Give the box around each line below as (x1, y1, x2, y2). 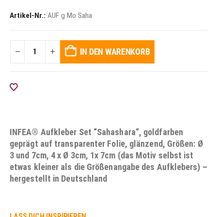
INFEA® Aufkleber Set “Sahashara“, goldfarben (10, 126, 183, 137)
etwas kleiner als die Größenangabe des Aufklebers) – (10, 161, 207, 172)
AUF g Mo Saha (47, 11, 92, 20)
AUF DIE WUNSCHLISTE (21, 83, 79, 91)
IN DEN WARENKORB (79, 46, 150, 57)
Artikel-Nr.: (10, 11, 47, 20)
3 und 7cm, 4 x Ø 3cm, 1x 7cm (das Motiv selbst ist (10, 150, 194, 160)
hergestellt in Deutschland (10, 173, 108, 184)
